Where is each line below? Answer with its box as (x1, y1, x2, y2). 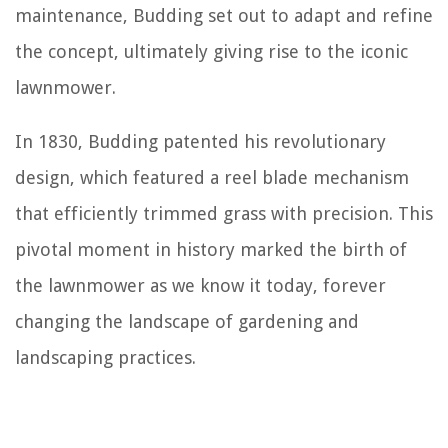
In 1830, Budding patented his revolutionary (15, 131, 386, 153)
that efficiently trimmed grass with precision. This (15, 203, 433, 225)
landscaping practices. (15, 347, 196, 369)
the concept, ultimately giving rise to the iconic (15, 41, 408, 63)
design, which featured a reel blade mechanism (15, 167, 409, 189)
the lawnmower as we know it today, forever (15, 275, 386, 297)
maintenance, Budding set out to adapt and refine (15, 5, 433, 27)
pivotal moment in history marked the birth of (15, 239, 407, 261)
